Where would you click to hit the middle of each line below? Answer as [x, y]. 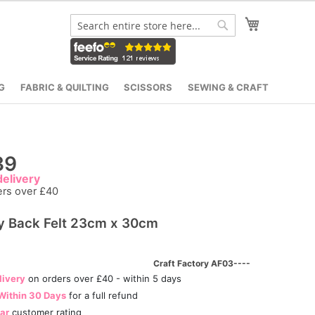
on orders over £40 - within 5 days [103, 278]
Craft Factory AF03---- [202, 263]
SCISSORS [148, 87]
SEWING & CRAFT [228, 87]
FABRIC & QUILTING [64, 87]
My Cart [282, 22]
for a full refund [102, 295]
